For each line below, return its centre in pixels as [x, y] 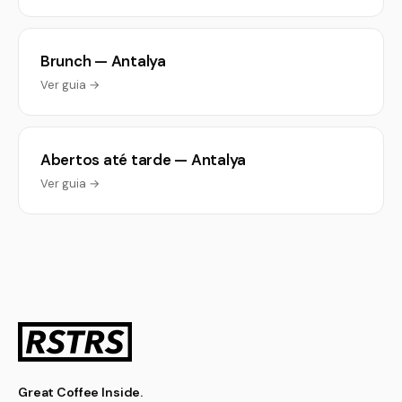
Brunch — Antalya [103, 61]
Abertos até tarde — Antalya [144, 160]
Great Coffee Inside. [81, 392]
